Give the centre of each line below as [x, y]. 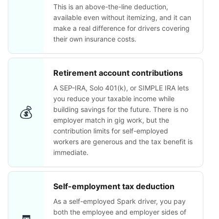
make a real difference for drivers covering [121, 28]
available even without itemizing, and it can [122, 17]
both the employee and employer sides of [120, 212]
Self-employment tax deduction [114, 186]
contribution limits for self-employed [111, 131]
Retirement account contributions [118, 73]
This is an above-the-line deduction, [111, 7]
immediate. [71, 152]
